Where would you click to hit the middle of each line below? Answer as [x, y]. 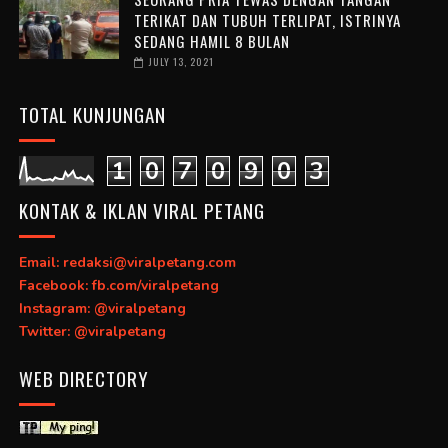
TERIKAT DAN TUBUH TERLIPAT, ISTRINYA [267, 19]
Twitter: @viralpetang [92, 332]
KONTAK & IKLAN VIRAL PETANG [141, 209]
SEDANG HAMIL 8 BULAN [211, 40]
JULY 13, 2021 [181, 61]
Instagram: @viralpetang [102, 309]
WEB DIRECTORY [83, 377]
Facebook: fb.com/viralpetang [118, 286]
